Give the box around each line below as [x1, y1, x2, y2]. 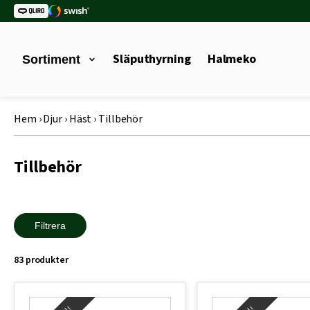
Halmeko [207, 51, 257, 68]
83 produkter [14, 253, 69, 267]
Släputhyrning [113, 51, 191, 68]
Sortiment [22, 53, 80, 66]
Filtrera [35, 220, 66, 231]
